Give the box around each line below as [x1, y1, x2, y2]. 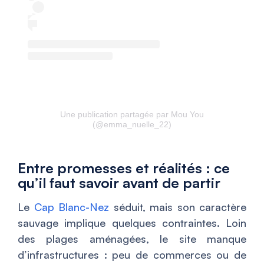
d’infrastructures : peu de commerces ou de [18, 247, 246, 261]
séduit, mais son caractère [109, 200, 246, 213]
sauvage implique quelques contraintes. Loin [18, 216, 246, 229]
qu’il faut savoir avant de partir [18, 173, 220, 192]
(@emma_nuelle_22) [93, 119, 171, 129]
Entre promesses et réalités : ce [18, 159, 230, 177]
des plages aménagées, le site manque [18, 232, 246, 245]
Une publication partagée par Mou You [60, 109, 204, 119]
